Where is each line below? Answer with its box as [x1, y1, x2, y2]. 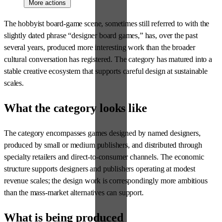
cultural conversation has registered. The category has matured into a [4, 55, 212, 64]
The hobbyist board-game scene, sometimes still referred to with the [4, 19, 210, 28]
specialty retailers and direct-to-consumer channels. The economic [4, 153, 204, 162]
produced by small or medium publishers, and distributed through [4, 141, 202, 150]
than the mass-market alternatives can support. [4, 188, 144, 197]
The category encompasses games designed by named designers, [4, 129, 201, 138]
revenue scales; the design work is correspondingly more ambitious [4, 176, 208, 185]
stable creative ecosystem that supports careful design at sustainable [4, 67, 208, 76]
